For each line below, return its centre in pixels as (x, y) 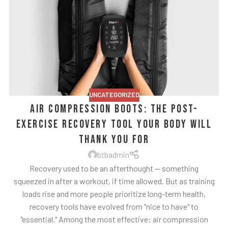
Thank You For (114, 139)
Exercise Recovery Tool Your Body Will (114, 124)
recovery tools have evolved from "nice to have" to (114, 206)
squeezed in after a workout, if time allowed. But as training (114, 181)
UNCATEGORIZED (114, 94)
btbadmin (113, 155)
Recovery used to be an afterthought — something (114, 168)
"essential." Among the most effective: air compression (114, 219)
